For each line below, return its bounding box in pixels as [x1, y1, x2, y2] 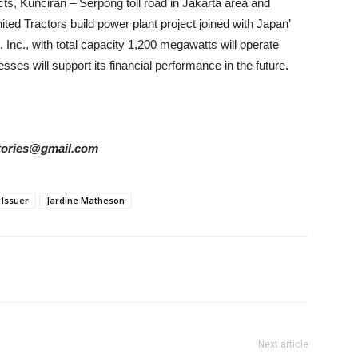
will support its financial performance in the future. [30, 58, 288, 72]
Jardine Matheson [46, 193, 125, 206]
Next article [258, 338, 308, 350]
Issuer [2, 193, 29, 206]
